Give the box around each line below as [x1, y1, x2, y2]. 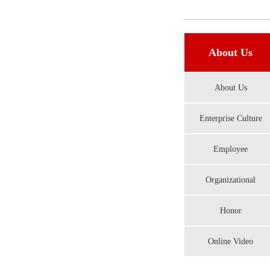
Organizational [206, 175, 256, 184]
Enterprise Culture [199, 114, 262, 123]
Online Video [208, 237, 253, 246]
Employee [213, 145, 248, 154]
